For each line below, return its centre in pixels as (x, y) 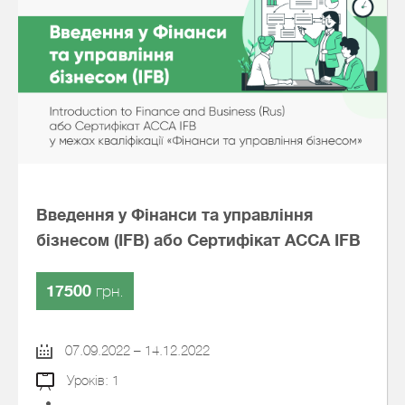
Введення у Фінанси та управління (174, 215)
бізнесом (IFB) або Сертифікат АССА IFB (198, 240)
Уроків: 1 (91, 381)
